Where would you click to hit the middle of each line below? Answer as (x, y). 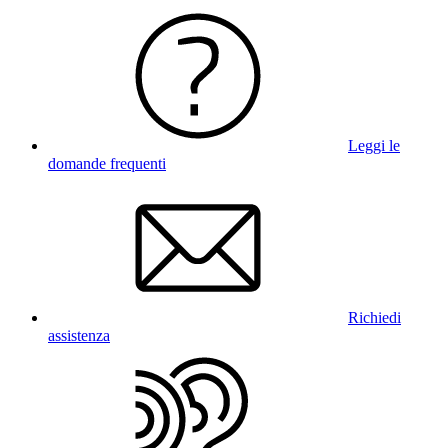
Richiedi (374, 317)
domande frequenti (107, 163)
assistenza (79, 335)
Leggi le (374, 145)
